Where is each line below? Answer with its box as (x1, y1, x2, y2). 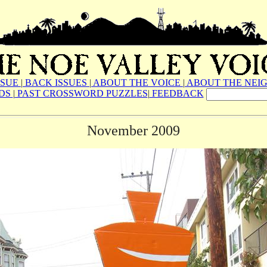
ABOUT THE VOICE (91, 77, 183, 88)
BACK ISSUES (23, 77, 89, 88)
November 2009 (87, 123, 180, 138)
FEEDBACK (149, 88, 204, 98)
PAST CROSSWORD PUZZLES (14, 88, 148, 98)
